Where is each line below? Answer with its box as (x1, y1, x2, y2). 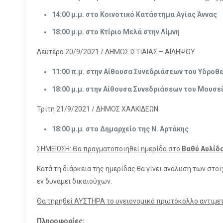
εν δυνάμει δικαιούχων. (37, 177, 112, 185)
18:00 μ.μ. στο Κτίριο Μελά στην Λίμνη (52, 28, 180, 36)
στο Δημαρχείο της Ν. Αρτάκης (86, 125, 189, 133)
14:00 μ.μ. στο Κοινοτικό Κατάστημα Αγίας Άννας (52, 10, 218, 18)
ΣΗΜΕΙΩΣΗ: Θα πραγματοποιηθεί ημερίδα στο (37, 145, 182, 153)
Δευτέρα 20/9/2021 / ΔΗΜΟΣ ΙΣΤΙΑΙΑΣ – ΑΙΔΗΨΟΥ (37, 48, 196, 56)
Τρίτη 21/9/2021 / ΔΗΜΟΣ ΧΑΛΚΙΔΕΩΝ (37, 105, 159, 113)
